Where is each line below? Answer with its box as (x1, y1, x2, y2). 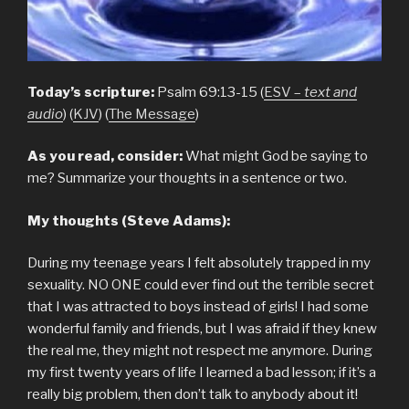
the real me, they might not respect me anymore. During (27, 342, 372, 360)
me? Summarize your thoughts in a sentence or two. (27, 170, 347, 187)
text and (304, 83, 357, 100)
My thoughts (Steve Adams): (27, 212, 230, 229)
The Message (109, 105, 195, 122)
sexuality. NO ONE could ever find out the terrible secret (27, 277, 374, 294)
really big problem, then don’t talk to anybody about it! (27, 386, 358, 404)
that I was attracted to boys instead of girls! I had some (27, 299, 369, 316)
